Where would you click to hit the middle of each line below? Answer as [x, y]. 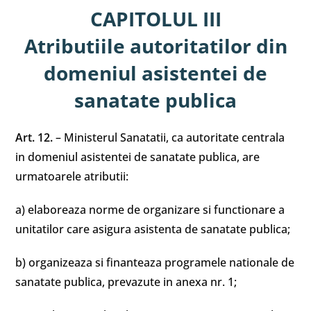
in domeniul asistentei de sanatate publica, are [138, 157]
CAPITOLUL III [155, 19]
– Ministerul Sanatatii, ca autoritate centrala [170, 137]
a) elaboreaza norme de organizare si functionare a [150, 210]
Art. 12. [36, 137]
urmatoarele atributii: [72, 176]
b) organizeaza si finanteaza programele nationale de [155, 262]
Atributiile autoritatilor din [155, 46]
